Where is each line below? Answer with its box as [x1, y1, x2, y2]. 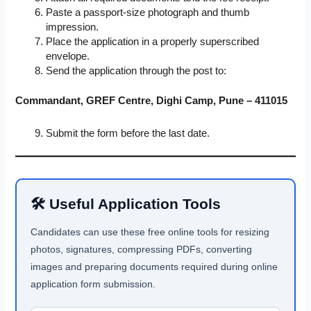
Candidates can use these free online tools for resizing [31, 226, 270, 238]
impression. [46, 22, 99, 33]
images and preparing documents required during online [31, 261, 278, 273]
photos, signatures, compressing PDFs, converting [31, 244, 253, 255]
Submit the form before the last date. [46, 127, 210, 139]
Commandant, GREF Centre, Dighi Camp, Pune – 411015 [15, 94, 288, 106]
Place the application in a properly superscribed [46, 36, 260, 48]
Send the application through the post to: [46, 65, 227, 77]
